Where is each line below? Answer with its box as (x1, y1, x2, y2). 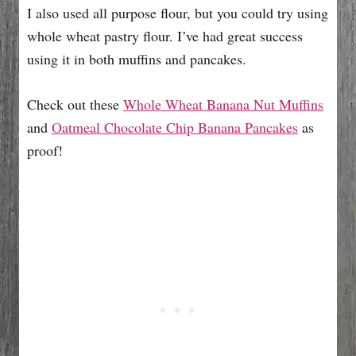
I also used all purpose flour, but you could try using (27, 2, 328, 22)
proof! (27, 140, 63, 160)
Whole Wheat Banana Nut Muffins (123, 94, 323, 114)
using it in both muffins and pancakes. (27, 48, 246, 68)
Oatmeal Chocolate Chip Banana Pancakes (52, 117, 298, 137)
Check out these (27, 94, 123, 114)
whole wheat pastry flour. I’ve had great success (27, 25, 303, 45)
